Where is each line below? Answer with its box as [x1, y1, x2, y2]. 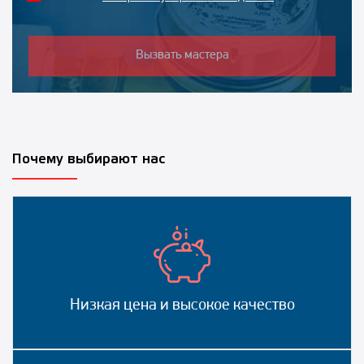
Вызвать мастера [135, 49, 229, 63]
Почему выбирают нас [12, 153, 165, 166]
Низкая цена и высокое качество [69, 297, 295, 314]
